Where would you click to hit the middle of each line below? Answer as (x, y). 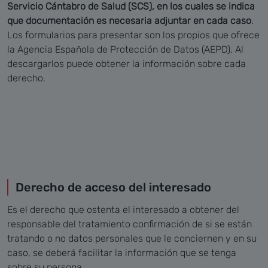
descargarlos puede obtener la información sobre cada (127, 63)
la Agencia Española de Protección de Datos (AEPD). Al (125, 49)
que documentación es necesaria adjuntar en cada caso (129, 20)
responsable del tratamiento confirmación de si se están (130, 224)
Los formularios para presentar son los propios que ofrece (133, 35)
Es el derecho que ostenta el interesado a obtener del (123, 209)
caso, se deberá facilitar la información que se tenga (122, 252)
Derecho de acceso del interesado (113, 187)
